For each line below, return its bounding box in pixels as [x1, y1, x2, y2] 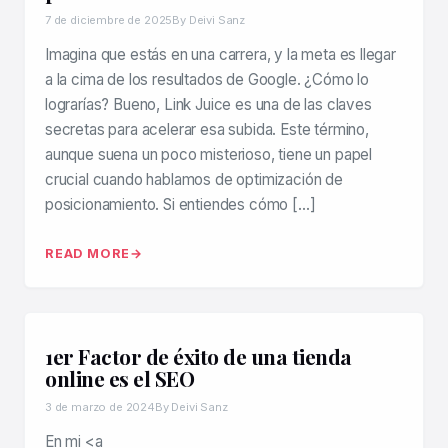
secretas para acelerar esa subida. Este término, [45, 120, 369, 140]
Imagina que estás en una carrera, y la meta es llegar [45, 45, 396, 65]
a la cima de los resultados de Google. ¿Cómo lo [45, 70, 370, 90]
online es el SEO [45, 364, 194, 393]
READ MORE [45, 246, 131, 262]
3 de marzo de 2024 [45, 400, 155, 415]
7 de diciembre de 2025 [45, 13, 173, 28]
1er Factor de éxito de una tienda [45, 342, 352, 371]
